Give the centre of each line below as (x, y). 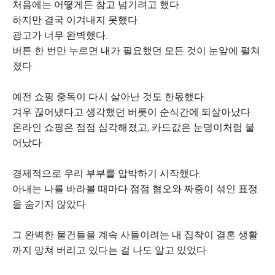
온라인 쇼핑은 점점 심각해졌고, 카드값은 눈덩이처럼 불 (134, 127)
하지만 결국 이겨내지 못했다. (76, 20)
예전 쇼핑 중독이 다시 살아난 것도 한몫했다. (109, 97)
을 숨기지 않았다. (50, 204)
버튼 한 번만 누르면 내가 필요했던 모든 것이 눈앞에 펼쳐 (136, 51)
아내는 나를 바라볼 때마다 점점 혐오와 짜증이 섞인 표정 (135, 189)
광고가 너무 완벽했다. (60, 35)
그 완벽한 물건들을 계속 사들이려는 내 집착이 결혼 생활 (135, 235)
